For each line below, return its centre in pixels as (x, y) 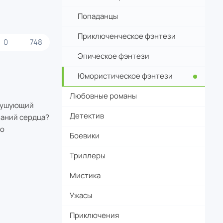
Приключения (94, 215)
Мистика (85, 175)
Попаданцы (98, 16)
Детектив (87, 116)
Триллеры (88, 156)
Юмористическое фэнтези (125, 76)
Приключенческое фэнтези (127, 36)
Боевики (85, 136)
